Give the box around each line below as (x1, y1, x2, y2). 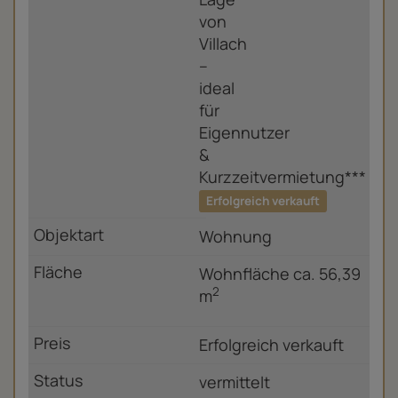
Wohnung (199, 226, 272, 248)
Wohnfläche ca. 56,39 (199, 263, 361, 285)
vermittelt (199, 370, 270, 393)
